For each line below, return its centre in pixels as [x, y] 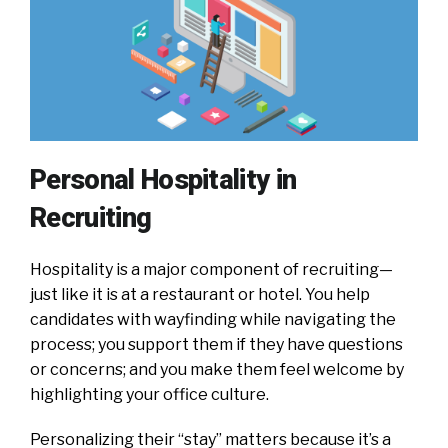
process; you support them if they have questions [216, 344]
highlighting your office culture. [149, 394]
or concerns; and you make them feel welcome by [217, 369]
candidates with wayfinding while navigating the [213, 319]
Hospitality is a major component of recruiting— [211, 269]
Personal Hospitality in [163, 179]
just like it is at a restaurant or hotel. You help [200, 294]
